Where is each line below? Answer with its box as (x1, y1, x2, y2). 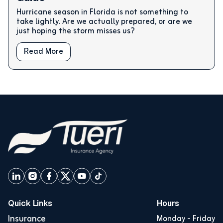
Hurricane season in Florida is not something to (16, 5, 188, 19)
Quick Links (8, 198, 52, 209)
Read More (24, 45, 63, 58)
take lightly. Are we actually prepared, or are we (16, 15, 192, 28)
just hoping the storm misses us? (16, 24, 135, 38)
